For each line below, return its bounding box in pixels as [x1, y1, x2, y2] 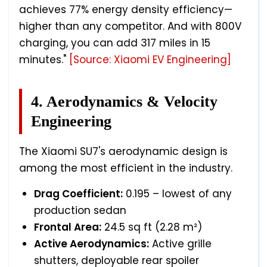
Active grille [149, 237, 212, 252]
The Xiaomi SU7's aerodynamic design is [19, 144, 228, 159]
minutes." [19, 52, 69, 67]
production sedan [34, 203, 126, 218]
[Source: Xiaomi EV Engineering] [69, 52, 231, 67]
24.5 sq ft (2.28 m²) [101, 220, 202, 235]
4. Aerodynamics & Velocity [31, 93, 218, 111]
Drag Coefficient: [34, 187, 123, 201]
